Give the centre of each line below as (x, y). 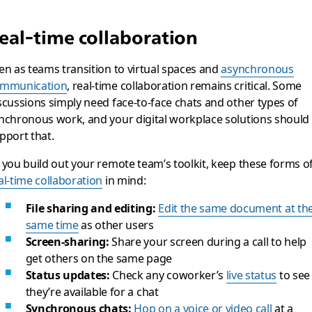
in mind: (124, 180)
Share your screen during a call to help (208, 241)
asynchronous (257, 68)
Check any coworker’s (168, 274)
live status (251, 274)
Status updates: (68, 274)
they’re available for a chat (92, 291)
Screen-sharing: (67, 241)
